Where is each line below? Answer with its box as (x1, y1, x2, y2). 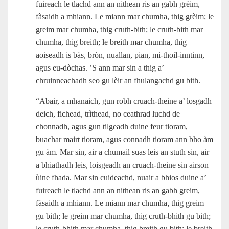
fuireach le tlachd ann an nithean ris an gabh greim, (36, 186, 200, 195)
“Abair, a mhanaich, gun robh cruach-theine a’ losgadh (36, 96, 212, 105)
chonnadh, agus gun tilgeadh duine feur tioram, (36, 122, 188, 131)
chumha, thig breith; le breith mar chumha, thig (36, 37, 187, 47)
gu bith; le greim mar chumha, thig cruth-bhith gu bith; (36, 211, 211, 220)
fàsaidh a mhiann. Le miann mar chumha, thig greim (36, 198, 204, 208)
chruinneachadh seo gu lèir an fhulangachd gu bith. (36, 76, 200, 85)
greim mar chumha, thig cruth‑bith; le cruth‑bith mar (36, 25, 203, 34)
